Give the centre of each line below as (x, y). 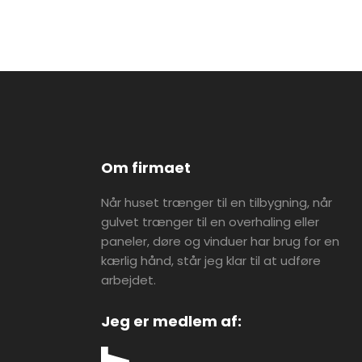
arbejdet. (129, 280)
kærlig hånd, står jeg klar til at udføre (211, 261)
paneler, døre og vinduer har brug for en (221, 241)
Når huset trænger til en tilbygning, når (217, 202)
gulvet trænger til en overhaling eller (210, 222)
